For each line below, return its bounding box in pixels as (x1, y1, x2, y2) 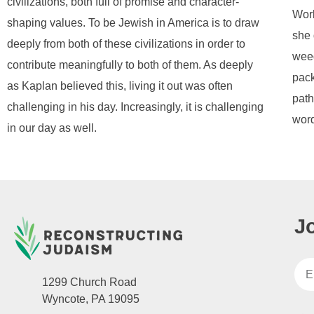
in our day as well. (7, 121, 97, 134)
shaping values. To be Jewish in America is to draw (7, 16, 259, 29)
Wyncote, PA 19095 (42, 293, 139, 305)
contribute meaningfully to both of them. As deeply (7, 58, 253, 71)
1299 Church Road (42, 276, 137, 288)
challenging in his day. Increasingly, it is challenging (7, 100, 264, 113)
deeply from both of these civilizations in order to (7, 37, 245, 50)
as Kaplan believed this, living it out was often (7, 79, 233, 92)
